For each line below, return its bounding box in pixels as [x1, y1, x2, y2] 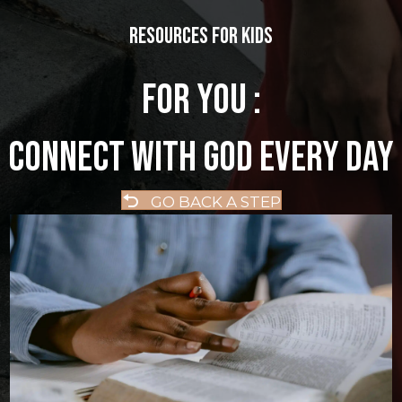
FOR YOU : [141, 76, 261, 126]
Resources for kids [128, 22, 273, 50]
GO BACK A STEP [150, 192, 281, 211]
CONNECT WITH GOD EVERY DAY [8, 134, 394, 183]
